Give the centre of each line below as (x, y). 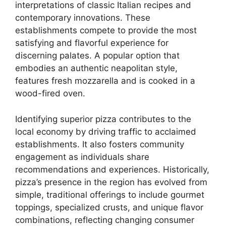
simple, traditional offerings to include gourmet (110, 194)
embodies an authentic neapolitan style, (96, 68)
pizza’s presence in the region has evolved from (111, 182)
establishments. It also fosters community (100, 144)
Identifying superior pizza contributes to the (103, 119)
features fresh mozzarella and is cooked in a (105, 81)
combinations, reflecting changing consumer (105, 220)
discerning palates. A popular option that (97, 56)
